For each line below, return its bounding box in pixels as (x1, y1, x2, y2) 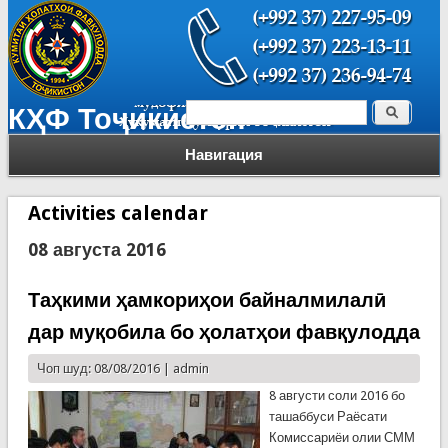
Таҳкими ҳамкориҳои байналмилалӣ (27, 288, 386, 312)
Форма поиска (186, 103, 356, 131)
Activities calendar (27, 201, 208, 225)
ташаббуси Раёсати (268, 409, 387, 424)
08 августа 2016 (27, 239, 166, 260)
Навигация (185, 146, 263, 164)
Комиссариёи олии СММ (268, 430, 415, 445)
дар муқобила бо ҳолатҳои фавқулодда (27, 320, 420, 344)
